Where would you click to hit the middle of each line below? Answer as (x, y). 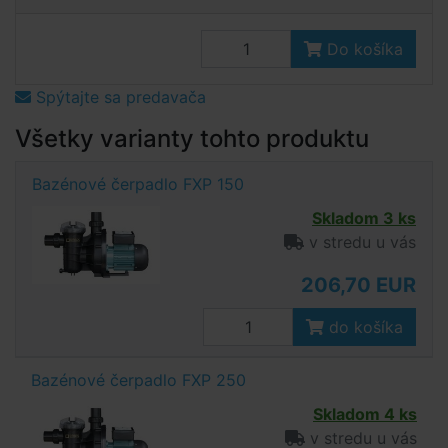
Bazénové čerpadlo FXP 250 (138, 380)
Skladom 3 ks (364, 218)
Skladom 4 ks (365, 414)
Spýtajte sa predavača (118, 97)
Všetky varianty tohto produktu (192, 138)
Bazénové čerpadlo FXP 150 (138, 184)
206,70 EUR (358, 285)
